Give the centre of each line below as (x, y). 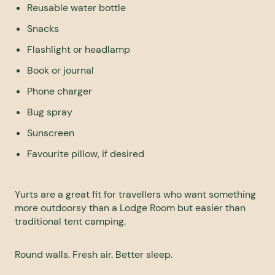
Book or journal (60, 71)
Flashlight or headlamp (79, 50)
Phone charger (60, 91)
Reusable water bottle (76, 8)
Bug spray (50, 112)
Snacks (43, 29)
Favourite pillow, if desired (86, 154)
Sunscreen (51, 133)
